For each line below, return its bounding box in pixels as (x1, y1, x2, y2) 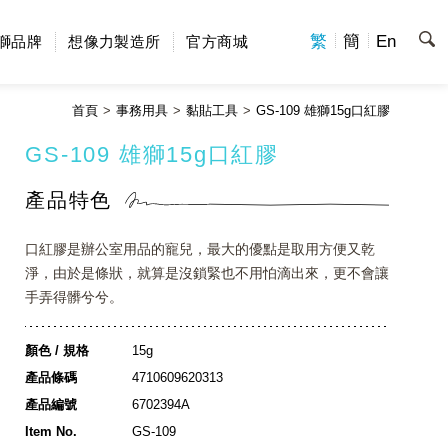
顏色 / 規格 (25, 343, 90, 358)
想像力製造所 (68, 33, 161, 50)
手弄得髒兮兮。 (25, 289, 124, 305)
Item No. (25, 424, 78, 439)
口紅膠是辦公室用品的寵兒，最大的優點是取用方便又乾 (25, 241, 376, 257)
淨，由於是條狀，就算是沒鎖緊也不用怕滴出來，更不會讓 (25, 265, 390, 281)
